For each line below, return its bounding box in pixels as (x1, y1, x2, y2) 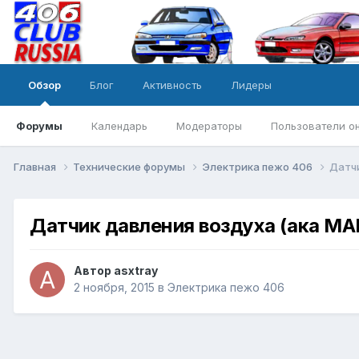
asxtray (114, 264, 158, 278)
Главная (14, 159, 58, 173)
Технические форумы (73, 159, 188, 173)
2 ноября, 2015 (74, 280, 155, 295)
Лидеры (231, 79, 272, 91)
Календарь (91, 119, 147, 132)
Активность (143, 79, 202, 91)
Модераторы (176, 119, 242, 132)
